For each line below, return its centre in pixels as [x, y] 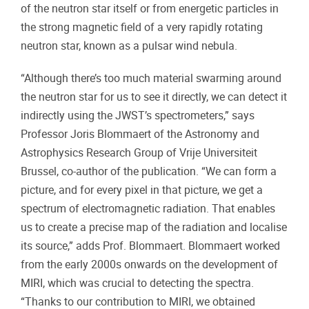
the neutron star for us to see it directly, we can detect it [154, 97]
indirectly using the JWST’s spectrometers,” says [138, 115]
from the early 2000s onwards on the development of [149, 264]
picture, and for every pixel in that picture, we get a [142, 190]
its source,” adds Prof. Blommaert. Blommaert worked [150, 246]
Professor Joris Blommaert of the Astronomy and [140, 134]
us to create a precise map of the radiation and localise [154, 227]
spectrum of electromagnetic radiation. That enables [148, 208]
